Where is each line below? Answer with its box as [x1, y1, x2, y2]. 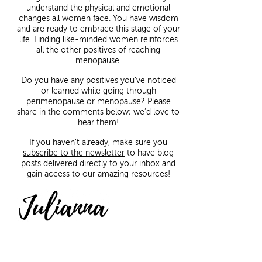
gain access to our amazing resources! [26, 170, 170, 179]
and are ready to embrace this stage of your [16, 25, 180, 34]
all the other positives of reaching [36, 46, 160, 55]
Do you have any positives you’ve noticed [20, 76, 176, 85]
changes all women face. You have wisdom [18, 14, 178, 23]
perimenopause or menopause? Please [26, 97, 171, 106]
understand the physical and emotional [26, 4, 170, 13]
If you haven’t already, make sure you [29, 138, 167, 147]
